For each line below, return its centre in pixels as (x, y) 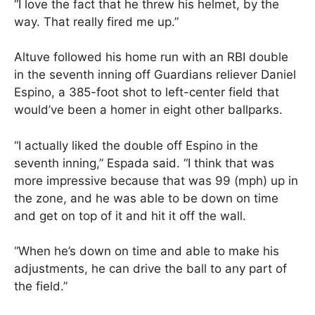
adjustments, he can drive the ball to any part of (150, 269)
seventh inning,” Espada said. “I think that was (144, 163)
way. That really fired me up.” (96, 21)
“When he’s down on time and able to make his (147, 251)
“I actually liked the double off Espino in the (136, 145)
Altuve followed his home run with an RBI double (151, 57)
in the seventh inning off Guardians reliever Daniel (155, 75)
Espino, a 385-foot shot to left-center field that (147, 92)
